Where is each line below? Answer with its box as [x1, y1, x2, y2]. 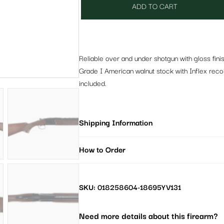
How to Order [78, 145, 125, 155]
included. [78, 79, 106, 88]
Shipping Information [78, 118, 152, 128]
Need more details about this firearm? [78, 212, 218, 222]
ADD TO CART [132, 2, 178, 11]
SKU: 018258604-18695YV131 [78, 183, 181, 192]
